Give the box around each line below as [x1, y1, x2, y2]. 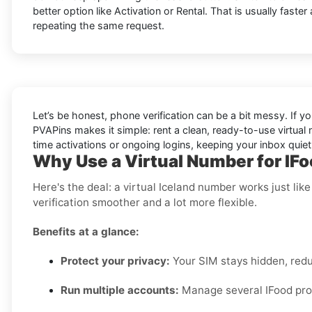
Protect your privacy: [61, 254, 170, 268]
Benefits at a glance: [33, 225, 139, 239]
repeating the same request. [33, 19, 164, 32]
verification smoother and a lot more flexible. [33, 196, 257, 210]
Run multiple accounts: [61, 283, 179, 297]
